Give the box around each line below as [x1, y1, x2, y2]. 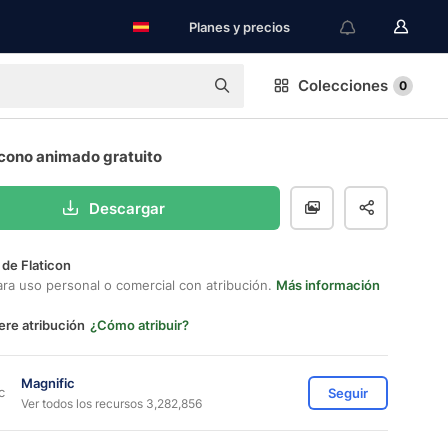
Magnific [21, 374, 75, 391]
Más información [276, 277, 380, 293]
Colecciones [298, 76, 388, 95]
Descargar [88, 198, 165, 218]
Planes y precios [189, 19, 290, 35]
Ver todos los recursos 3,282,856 [21, 395, 202, 411]
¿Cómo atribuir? [90, 317, 189, 333]
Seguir [328, 385, 368, 401]
